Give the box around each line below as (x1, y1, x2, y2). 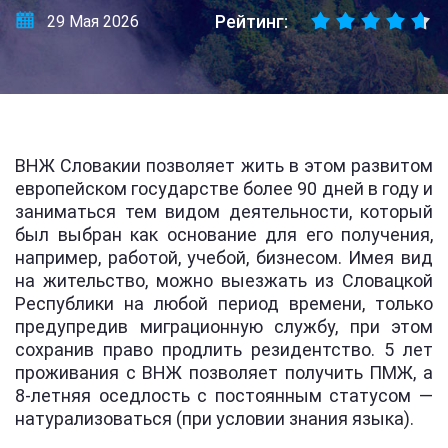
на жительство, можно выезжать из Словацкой (15, 270, 433, 291)
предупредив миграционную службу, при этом (15, 316, 433, 337)
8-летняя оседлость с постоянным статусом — (15, 385, 433, 406)
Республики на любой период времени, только (15, 293, 433, 314)
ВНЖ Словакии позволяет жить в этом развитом (15, 155, 433, 176)
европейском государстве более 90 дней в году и (15, 178, 433, 199)
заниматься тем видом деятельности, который (15, 201, 433, 222)
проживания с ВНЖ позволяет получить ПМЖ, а (15, 362, 433, 383)
